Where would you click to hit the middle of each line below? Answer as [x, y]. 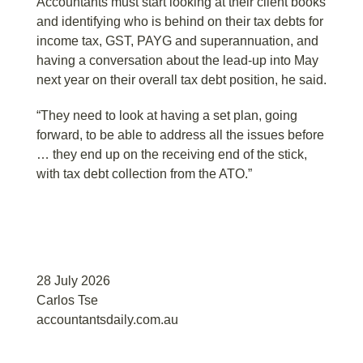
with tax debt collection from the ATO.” [144, 174]
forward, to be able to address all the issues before [180, 135]
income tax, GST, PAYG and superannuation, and [177, 41]
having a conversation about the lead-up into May [177, 61]
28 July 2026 [73, 281]
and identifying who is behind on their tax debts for [180, 22]
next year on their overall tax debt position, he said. [181, 80]
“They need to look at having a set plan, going [167, 116]
